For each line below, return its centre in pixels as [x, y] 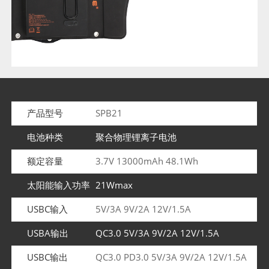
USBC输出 [47, 257]
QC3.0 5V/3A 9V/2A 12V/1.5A [158, 233]
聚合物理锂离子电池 [136, 137]
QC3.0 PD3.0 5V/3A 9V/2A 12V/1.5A [171, 257]
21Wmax [114, 185]
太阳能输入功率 [58, 185]
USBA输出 [47, 233]
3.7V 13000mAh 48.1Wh [147, 161]
